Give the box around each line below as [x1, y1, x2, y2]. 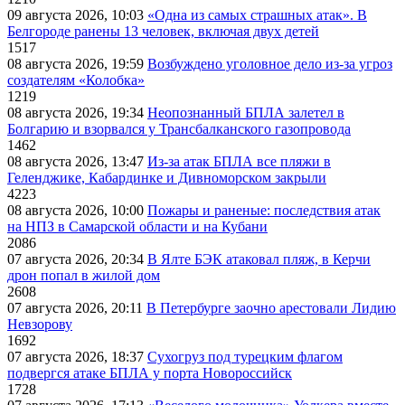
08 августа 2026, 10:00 [7, 202, 147, 218]
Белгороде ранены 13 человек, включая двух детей [7, 23, 319, 39]
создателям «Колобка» [7, 71, 145, 88]
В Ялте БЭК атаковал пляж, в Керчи [147, 250, 371, 267]
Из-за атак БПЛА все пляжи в [147, 153, 331, 169]
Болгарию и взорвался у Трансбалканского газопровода [7, 120, 351, 137]
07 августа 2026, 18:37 [7, 348, 147, 364]
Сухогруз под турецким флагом [147, 348, 343, 364]
